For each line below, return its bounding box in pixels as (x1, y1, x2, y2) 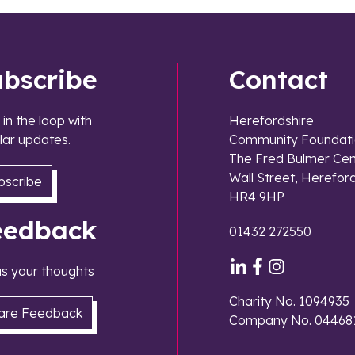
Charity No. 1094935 (229, 293, 349, 310)
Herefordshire (229, 113, 314, 129)
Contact (229, 63, 328, 96)
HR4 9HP (229, 189, 284, 205)
